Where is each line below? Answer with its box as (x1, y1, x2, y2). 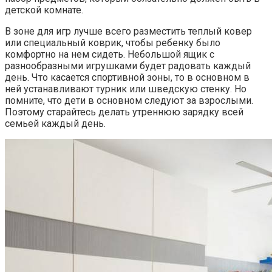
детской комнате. (5, 4, 83, 16)
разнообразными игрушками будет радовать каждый (5, 59, 251, 72)
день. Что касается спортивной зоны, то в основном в (5, 71, 250, 83)
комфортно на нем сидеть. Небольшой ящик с (5, 48, 214, 60)
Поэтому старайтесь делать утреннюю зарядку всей (5, 106, 243, 118)
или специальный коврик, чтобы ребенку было (5, 36, 220, 49)
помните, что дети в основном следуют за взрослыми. (5, 94, 253, 106)
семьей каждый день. (5, 117, 106, 129)
